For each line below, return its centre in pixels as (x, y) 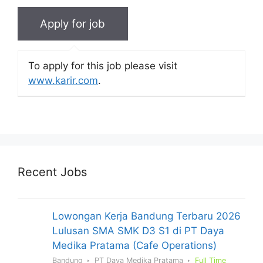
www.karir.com (63, 81)
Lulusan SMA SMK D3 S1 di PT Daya (138, 230)
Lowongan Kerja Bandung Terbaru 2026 (146, 216)
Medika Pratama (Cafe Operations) (134, 245)
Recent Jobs (52, 172)
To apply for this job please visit (103, 66)
